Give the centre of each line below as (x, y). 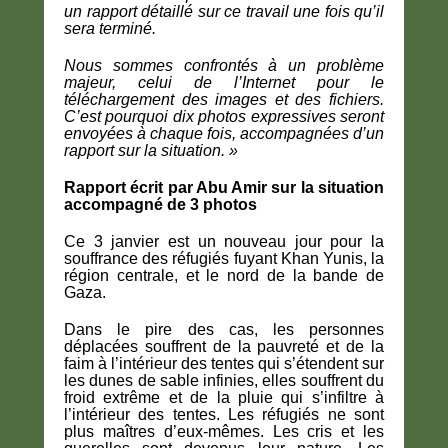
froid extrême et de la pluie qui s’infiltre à (224, 398)
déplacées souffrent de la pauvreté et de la (224, 347)
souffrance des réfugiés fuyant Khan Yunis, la (224, 259)
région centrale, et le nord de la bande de (224, 276)
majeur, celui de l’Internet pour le (224, 83)
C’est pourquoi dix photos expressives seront (224, 117)
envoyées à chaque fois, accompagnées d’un (224, 134)
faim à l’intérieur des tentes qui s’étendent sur (224, 364)
